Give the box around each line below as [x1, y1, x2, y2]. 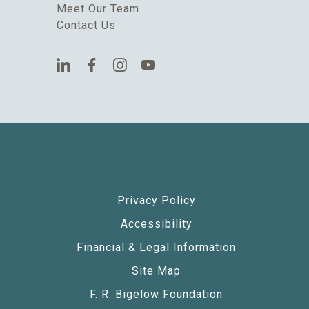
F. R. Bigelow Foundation [90, 287, 223, 301]
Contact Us [57, 18, 116, 32]
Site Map [132, 263, 181, 277]
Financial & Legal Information [77, 240, 236, 254]
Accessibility [120, 217, 192, 230]
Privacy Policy [117, 193, 196, 207]
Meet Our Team [57, 1, 139, 15]
